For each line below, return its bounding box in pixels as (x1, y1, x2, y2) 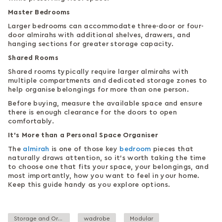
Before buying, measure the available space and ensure (8, 100, 202, 107)
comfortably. (8, 117, 54, 125)
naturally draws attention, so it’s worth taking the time (8, 154, 206, 162)
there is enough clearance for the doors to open (8, 109, 177, 116)
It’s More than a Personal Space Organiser (8, 131, 159, 139)
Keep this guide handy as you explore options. (8, 181, 170, 188)
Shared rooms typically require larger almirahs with (8, 68, 189, 75)
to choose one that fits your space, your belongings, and (8, 163, 209, 170)
